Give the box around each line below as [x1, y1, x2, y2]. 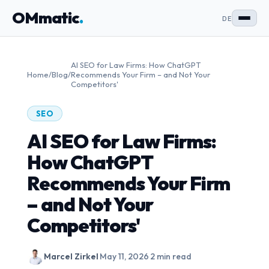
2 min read [150, 251, 192, 262]
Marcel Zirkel [43, 251, 98, 262]
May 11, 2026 [99, 251, 149, 262]
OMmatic [12, 8, 79, 28]
